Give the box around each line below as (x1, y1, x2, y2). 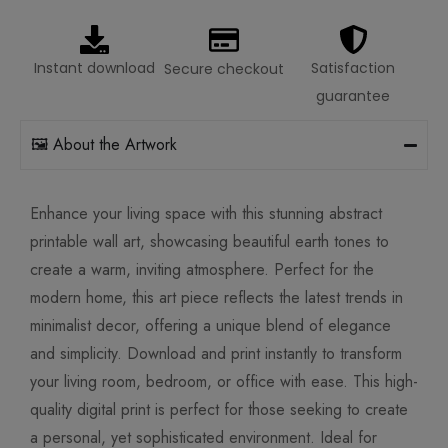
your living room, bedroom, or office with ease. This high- (30, 370, 418, 394)
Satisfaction (311, 58, 396, 79)
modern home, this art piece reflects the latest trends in (30, 286, 403, 310)
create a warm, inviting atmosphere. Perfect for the (30, 258, 374, 282)
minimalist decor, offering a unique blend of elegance (30, 314, 391, 338)
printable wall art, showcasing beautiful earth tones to (30, 230, 389, 254)
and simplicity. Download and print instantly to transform (30, 342, 402, 366)
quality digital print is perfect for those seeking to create (30, 398, 408, 422)
